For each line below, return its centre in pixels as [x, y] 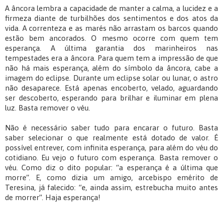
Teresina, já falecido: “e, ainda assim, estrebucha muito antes [111, 188]
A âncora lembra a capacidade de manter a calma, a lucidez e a [111, 8]
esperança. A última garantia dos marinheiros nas [111, 48]
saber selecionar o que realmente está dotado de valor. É [111, 138]
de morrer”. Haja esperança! [53, 198]
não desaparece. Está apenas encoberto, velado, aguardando [111, 88]
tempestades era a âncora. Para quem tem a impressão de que [111, 58]
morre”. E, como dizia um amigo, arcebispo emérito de [111, 178]
